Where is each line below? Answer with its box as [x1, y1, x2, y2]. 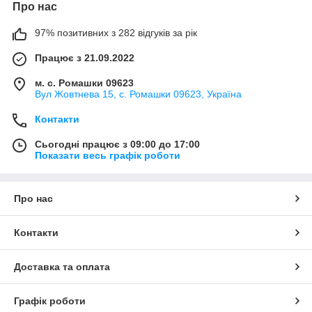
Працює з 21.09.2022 [35, 52, 134, 64]
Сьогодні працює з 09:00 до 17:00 [35, 139, 200, 150]
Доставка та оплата [14, 261, 110, 273]
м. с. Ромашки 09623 [35, 77, 134, 89]
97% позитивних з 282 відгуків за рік [35, 27, 197, 39]
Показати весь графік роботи [35, 150, 180, 162]
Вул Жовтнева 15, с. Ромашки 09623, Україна [35, 88, 242, 100]
